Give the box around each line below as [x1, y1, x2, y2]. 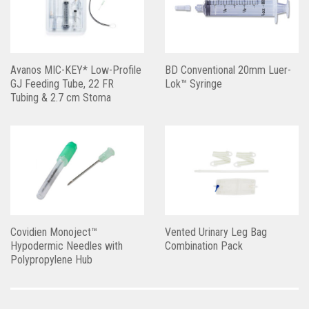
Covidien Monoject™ [10, 226, 97, 239]
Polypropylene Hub [10, 253, 92, 267]
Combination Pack [165, 239, 243, 253]
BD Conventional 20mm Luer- [165, 63, 291, 77]
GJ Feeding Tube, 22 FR [10, 77, 114, 91]
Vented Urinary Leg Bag [165, 226, 267, 239]
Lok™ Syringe [165, 77, 222, 91]
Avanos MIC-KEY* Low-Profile [10, 63, 141, 77]
